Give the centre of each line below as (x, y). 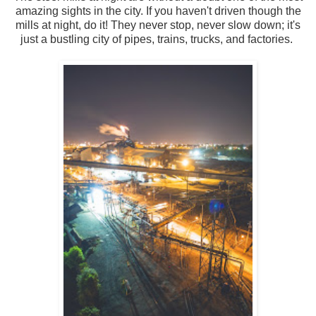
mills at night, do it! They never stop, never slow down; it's (158, 25)
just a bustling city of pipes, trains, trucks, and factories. (158, 39)
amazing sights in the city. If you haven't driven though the (158, 11)
